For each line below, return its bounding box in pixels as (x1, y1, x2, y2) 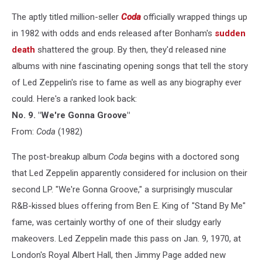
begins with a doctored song (127, 151, 239, 162)
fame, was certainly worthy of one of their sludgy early (12, 216, 221, 227)
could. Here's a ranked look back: (12, 93, 137, 104)
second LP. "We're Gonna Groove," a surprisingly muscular (12, 184, 233, 195)
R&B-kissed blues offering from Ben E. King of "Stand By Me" (12, 200, 246, 211)
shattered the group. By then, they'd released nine (35, 44, 226, 55)
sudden (215, 27, 246, 39)
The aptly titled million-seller (12, 11, 121, 22)
